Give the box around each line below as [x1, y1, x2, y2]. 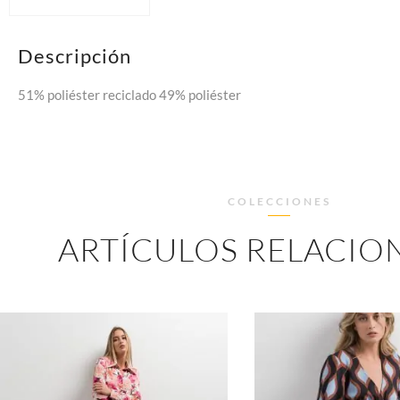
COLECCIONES [227, 195, 331, 209]
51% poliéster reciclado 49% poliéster [18, 87, 241, 104]
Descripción [18, 44, 131, 69]
